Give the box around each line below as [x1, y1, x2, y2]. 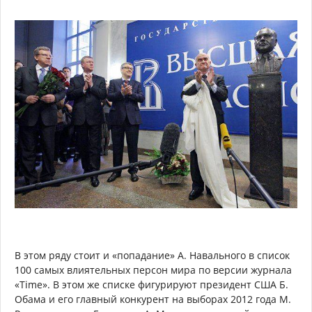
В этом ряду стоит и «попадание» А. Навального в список [15, 248, 290, 262]
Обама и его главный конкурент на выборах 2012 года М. [15, 292, 291, 306]
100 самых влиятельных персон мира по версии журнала [15, 263, 292, 276]
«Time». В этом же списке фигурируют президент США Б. [15, 277, 288, 291]
